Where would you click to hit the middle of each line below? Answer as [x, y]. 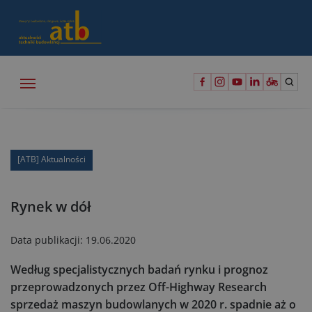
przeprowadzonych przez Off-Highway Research [139, 287]
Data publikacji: [48, 240]
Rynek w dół [51, 206]
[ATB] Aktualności [52, 159]
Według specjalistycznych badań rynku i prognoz [139, 270]
